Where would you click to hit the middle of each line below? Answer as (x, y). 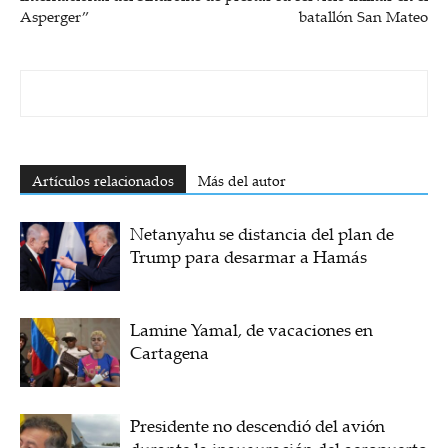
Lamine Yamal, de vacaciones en (251, 329)
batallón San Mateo (363, 15)
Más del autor (242, 180)
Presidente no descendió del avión (257, 425)
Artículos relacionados (103, 180)
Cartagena (169, 352)
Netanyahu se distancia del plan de (262, 233)
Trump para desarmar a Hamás (248, 256)
